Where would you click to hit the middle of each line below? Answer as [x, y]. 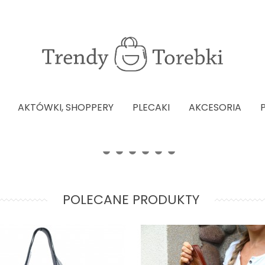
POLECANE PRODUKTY [131, 200]
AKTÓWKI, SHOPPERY [66, 107]
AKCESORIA [215, 107]
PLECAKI [151, 107]
